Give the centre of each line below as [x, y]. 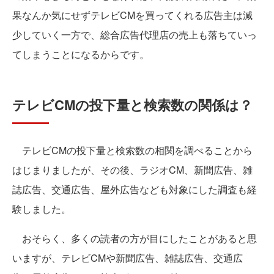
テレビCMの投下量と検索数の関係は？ [132, 105]
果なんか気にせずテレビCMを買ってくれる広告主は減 [132, 15]
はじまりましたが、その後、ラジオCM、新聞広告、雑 [132, 170]
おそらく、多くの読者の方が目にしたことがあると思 [135, 239]
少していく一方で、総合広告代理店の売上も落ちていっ [135, 35]
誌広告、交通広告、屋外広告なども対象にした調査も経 [135, 190]
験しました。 [42, 209]
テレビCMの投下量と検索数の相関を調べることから [132, 150]
